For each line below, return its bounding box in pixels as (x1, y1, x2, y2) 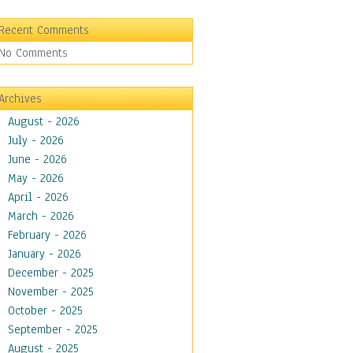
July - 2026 (8, 132, 64, 148)
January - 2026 (8, 246, 81, 262)
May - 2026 (8, 170, 64, 186)
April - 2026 (8, 189, 69, 205)
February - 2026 (8, 227, 87, 243)
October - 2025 (8, 303, 83, 318)
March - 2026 (8, 208, 74, 224)
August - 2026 (8, 113, 80, 129)
